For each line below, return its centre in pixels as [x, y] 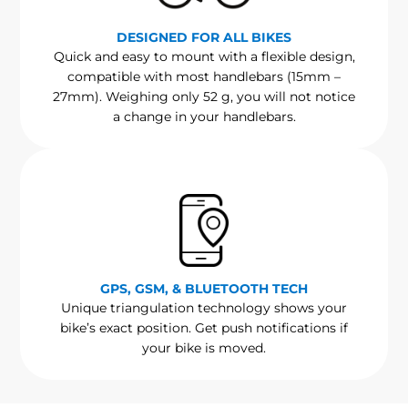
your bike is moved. [204, 348]
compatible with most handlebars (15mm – [204, 77]
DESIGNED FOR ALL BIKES [204, 38]
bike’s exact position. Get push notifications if [204, 328]
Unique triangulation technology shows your [204, 308]
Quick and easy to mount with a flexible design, [204, 57]
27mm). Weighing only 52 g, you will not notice [204, 97]
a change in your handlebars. [204, 117]
